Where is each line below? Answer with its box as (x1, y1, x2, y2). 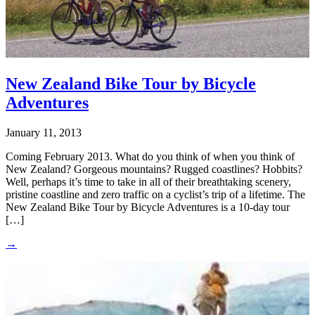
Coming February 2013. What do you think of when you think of (6, 150, 295, 162)
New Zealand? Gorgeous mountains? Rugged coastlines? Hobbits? (6, 162, 302, 175)
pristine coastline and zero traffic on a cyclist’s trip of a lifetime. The (6, 188, 305, 200)
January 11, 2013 (6, 126, 82, 139)
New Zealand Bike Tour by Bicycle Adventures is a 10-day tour (6, 200, 290, 213)
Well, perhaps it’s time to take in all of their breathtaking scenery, (6, 175, 291, 188)
